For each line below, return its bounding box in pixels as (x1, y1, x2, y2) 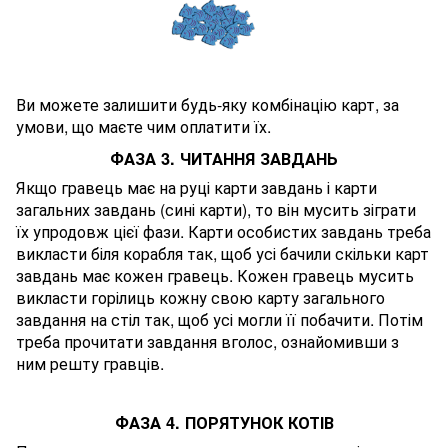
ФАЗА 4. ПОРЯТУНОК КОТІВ (114, 410, 334, 434)
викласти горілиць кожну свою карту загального (16, 285, 385, 309)
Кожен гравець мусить (237, 263, 414, 287)
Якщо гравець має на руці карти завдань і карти (16, 175, 377, 199)
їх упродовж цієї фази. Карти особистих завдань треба (16, 219, 431, 243)
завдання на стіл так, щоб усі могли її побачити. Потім (16, 307, 423, 331)
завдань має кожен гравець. (16, 263, 233, 287)
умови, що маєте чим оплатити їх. (16, 114, 271, 138)
